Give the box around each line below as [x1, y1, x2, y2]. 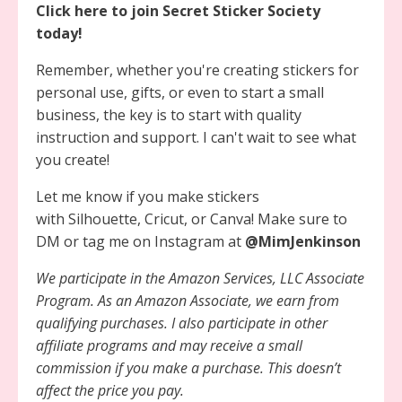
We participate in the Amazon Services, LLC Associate [36, 267, 364, 288]
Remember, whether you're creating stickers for [36, 59, 359, 80]
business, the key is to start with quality [36, 104, 301, 125]
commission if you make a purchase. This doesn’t [36, 357, 341, 378]
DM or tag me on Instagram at [36, 231, 245, 251]
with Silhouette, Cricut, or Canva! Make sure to [36, 208, 347, 229]
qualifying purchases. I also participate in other [36, 312, 328, 333]
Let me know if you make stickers [36, 186, 259, 206]
